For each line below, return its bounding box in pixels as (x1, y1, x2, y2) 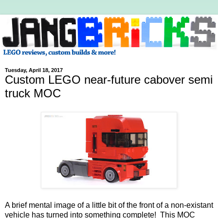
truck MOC (5, 87, 61, 100)
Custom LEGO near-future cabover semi (5, 73, 213, 87)
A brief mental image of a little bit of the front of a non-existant (5, 200, 213, 209)
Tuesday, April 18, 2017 (5, 67, 63, 73)
